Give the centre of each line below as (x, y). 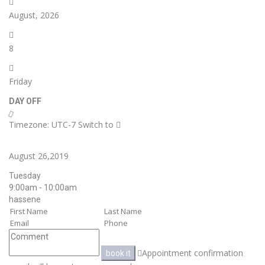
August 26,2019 (39, 156)
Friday (20, 82)
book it (118, 253)
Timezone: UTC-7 (43, 125)
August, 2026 (34, 15)
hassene (25, 200)
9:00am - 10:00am (43, 188)
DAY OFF (25, 101)
